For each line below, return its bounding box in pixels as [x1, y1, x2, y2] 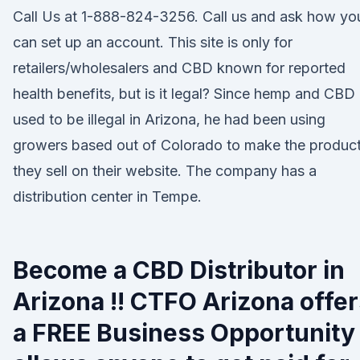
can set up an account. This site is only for [13, 34, 292, 51]
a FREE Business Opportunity [13, 318, 355, 347]
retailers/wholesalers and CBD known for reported [13, 59, 346, 76]
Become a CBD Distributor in [13, 256, 345, 284]
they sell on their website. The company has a [13, 162, 317, 179]
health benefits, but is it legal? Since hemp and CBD [13, 85, 355, 102]
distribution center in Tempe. [13, 188, 202, 205]
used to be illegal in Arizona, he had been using [13, 111, 325, 128]
